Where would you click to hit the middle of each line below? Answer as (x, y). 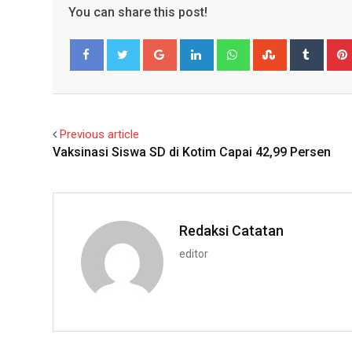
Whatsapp (273, 48)
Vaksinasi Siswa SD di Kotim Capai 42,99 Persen (192, 152)
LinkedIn (232, 48)
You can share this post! (138, 12)
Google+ (196, 48)
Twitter (134, 86)
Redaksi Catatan (231, 230)
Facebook (103, 86)
